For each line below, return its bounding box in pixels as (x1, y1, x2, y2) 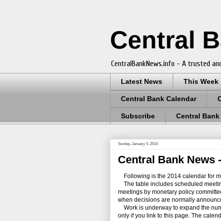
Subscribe (121, 111, 155, 120)
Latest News (121, 77, 162, 86)
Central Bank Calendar (121, 95, 196, 103)
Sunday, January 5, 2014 (118, 142, 158, 147)
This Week (184, 77, 219, 86)
